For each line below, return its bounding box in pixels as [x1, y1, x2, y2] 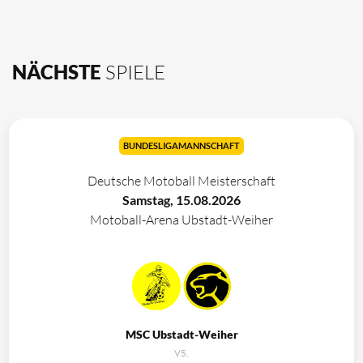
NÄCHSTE [12, 60, 105, 84]
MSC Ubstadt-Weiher [125, 327, 238, 342]
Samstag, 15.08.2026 [122, 192, 241, 208]
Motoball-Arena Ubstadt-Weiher [90, 211, 273, 228]
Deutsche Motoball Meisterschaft [88, 173, 275, 190]
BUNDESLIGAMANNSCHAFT [123, 140, 240, 152]
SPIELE [105, 60, 165, 85]
